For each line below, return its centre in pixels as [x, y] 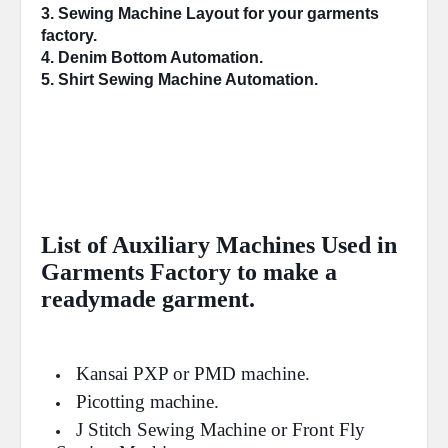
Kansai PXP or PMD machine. [193, 373]
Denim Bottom [112, 57]
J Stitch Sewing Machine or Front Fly [220, 429]
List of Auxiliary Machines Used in [219, 245]
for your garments [309, 13]
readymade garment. [148, 299]
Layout [212, 13]
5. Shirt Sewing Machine [133, 79]
